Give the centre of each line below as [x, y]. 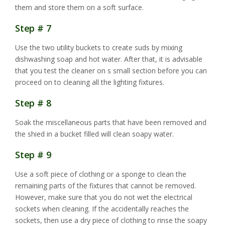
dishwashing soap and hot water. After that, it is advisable [109, 59]
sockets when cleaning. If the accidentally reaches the [102, 209]
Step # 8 [33, 103]
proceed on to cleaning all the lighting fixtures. [90, 82]
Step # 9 [33, 155]
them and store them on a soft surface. [79, 8]
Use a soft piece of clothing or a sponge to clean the [101, 174]
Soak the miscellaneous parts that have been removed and [111, 123]
